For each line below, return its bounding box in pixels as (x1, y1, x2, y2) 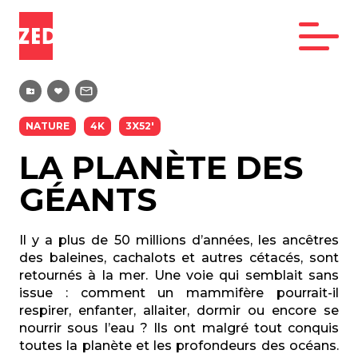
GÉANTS (19, 180, 157, 219)
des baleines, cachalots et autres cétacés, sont (19, 250, 339, 265)
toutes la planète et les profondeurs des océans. (19, 338, 339, 353)
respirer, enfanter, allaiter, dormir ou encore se (19, 303, 339, 318)
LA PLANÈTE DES (19, 148, 303, 187)
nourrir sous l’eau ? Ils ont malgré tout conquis (19, 320, 339, 336)
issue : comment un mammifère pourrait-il (19, 285, 339, 300)
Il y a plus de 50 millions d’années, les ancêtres (19, 233, 339, 248)
